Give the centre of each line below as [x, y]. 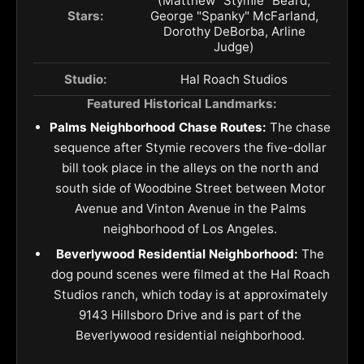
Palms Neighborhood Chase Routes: [158, 128]
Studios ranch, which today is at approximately [190, 295]
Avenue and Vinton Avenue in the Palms [190, 209]
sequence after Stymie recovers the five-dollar [190, 148]
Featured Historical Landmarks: [182, 104]
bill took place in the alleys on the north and [190, 168]
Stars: [85, 16]
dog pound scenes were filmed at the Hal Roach [190, 275]
